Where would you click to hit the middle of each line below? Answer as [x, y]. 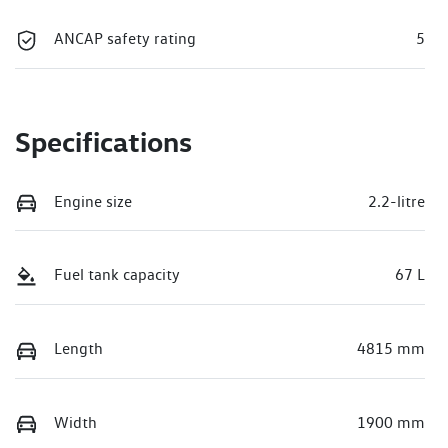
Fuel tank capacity [117, 275]
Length [78, 349]
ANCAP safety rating [125, 39]
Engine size [93, 201]
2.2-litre [396, 201]
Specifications [103, 141]
